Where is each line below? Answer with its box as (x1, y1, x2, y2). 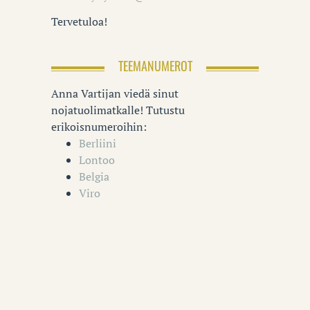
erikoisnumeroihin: (51, 118, 147, 134)
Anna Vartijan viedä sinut (51, 85, 179, 101)
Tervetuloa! (51, 13, 107, 29)
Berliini (79, 135, 116, 151)
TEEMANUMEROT (118, 56, 192, 75)
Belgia (79, 168, 109, 184)
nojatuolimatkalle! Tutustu (51, 102, 185, 118)
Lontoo (79, 152, 115, 167)
